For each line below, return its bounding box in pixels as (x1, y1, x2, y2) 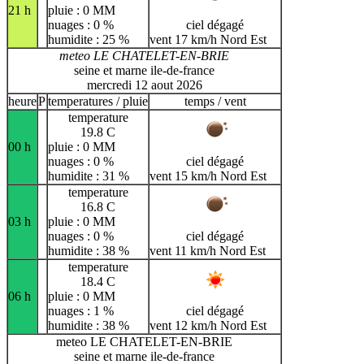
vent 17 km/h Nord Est (149, 32, 266, 46)
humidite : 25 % (48, 32, 129, 46)
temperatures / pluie (48, 93, 148, 108)
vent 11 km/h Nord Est (149, 243, 266, 258)
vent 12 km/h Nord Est (149, 318, 266, 332)
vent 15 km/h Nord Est (149, 168, 266, 183)
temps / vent (184, 93, 246, 108)
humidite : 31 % (48, 168, 129, 183)
